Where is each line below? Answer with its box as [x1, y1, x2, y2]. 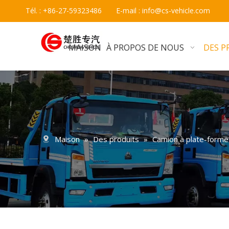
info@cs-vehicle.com [142, 6, 210, 15]
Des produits [93, 134, 139, 144]
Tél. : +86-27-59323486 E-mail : [26, 6, 142, 15]
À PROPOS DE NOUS [106, 42, 185, 53]
